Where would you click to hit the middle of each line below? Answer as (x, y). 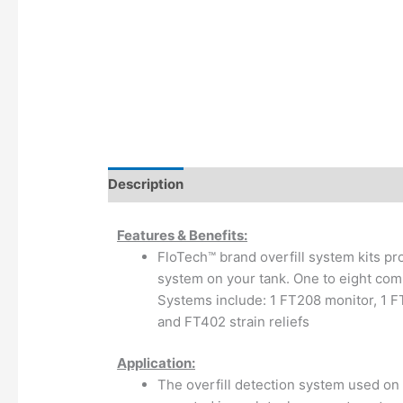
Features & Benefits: (183, 235)
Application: (157, 363)
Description (146, 184)
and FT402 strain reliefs (234, 321)
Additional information (275, 184)
